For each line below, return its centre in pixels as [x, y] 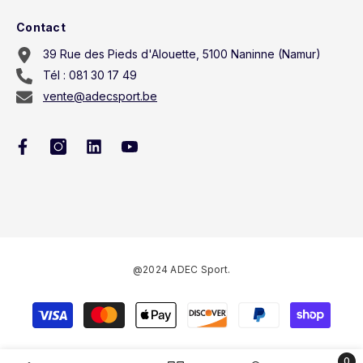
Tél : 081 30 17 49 [90, 75]
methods [204, 329]
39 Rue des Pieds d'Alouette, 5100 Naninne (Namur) [182, 54]
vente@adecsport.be [100, 96]
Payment [204, 307]
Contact [41, 27]
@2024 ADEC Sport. [181, 269]
